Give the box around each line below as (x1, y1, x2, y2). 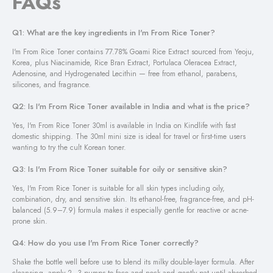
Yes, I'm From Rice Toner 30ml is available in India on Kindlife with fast (12, 120, 236, 132)
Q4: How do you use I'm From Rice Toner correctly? (12, 237, 199, 249)
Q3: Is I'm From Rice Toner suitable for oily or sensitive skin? (12, 163, 227, 175)
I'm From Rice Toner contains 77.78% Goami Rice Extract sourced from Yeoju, (12, 46, 254, 58)
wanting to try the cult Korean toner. (12, 142, 126, 154)
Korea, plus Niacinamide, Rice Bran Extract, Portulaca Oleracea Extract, (12, 57, 237, 69)
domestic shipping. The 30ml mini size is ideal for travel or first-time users (12, 131, 246, 143)
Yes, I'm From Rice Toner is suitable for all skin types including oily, (12, 183, 225, 194)
